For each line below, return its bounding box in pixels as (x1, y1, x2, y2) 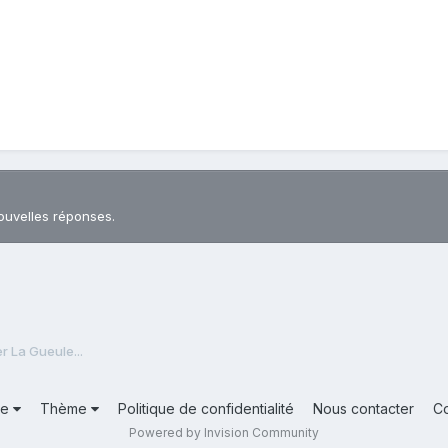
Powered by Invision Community (129, 424, 319, 440)
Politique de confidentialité (118, 399, 294, 417)
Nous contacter (313, 399, 414, 417)
